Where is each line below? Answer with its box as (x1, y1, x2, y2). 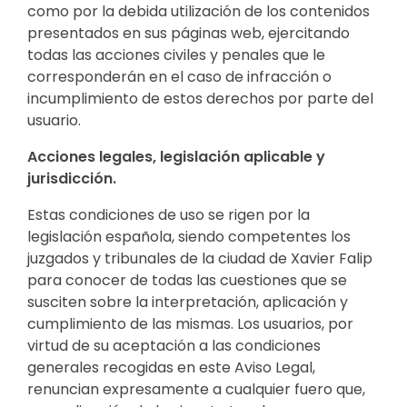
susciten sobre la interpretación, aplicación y (27, 291, 348, 313)
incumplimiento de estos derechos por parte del (27, 87, 373, 109)
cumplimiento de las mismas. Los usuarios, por (27, 313, 353, 334)
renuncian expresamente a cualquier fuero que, (27, 378, 365, 400)
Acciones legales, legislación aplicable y (27, 145, 325, 167)
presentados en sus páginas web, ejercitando (27, 22, 350, 44)
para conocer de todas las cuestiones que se (27, 269, 347, 291)
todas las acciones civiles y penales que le (27, 44, 325, 65)
